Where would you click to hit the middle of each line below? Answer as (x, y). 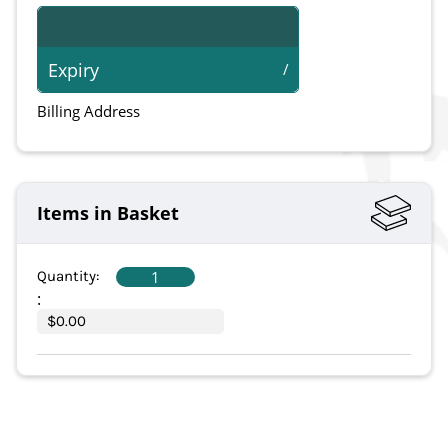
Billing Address (88, 111)
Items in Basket (108, 213)
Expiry (73, 69)
